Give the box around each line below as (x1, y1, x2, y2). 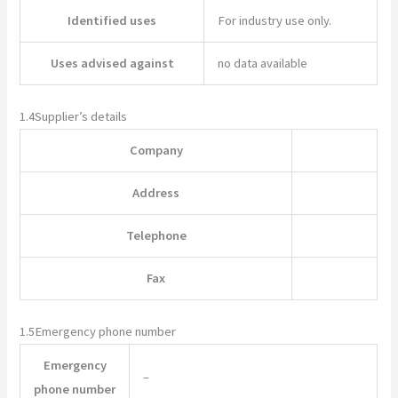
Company (129, 142, 183, 159)
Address (132, 185, 180, 202)
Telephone (125, 227, 187, 244)
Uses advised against (50, 55, 174, 72)
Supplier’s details (35, 108, 128, 125)
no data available (218, 55, 308, 72)
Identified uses (68, 12, 157, 29)
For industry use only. (218, 12, 332, 29)
